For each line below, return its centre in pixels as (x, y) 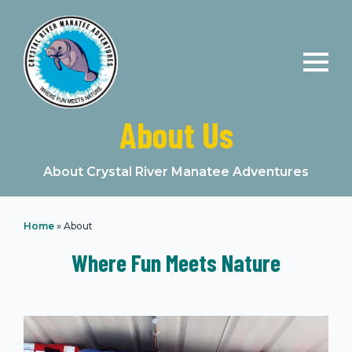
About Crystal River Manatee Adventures (176, 172)
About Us (176, 134)
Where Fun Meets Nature (176, 262)
